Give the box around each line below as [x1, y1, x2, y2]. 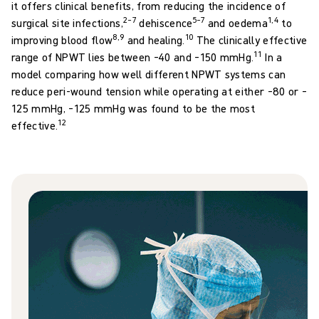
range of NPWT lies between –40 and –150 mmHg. [11, 50, 254, 65]
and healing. [124, 33, 185, 48]
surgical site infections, [11, 16, 124, 31]
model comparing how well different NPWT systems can [11, 67, 286, 82]
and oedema [204, 16, 268, 31]
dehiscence [135, 16, 193, 31]
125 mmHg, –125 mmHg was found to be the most [11, 101, 256, 116]
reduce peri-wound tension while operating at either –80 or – [11, 84, 308, 99]
